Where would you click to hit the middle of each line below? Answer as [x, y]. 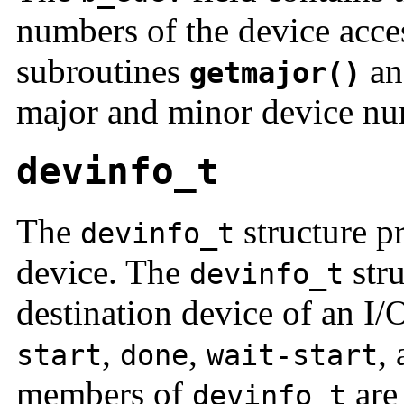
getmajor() [275, 73]
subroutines [103, 71]
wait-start [292, 356]
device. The [103, 272]
